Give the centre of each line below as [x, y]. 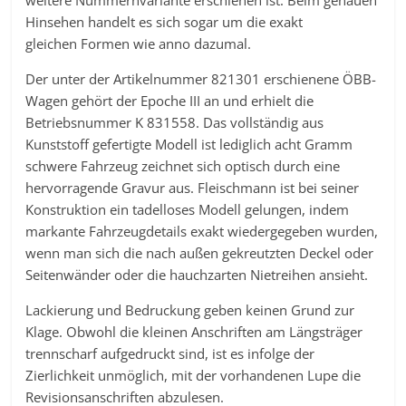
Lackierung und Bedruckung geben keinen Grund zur [190, 310]
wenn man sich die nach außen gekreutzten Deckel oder [200, 253]
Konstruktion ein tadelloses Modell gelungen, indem [188, 209]
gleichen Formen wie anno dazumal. [139, 43]
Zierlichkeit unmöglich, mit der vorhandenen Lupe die [193, 375]
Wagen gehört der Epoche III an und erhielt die [170, 101]
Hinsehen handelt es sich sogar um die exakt [164, 22]
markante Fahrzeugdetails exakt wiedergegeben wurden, [202, 231]
